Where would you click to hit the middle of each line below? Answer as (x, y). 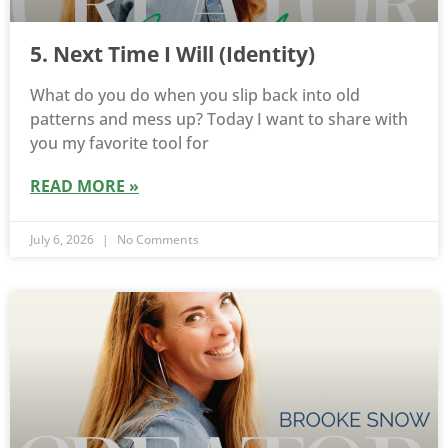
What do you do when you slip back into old (195, 95)
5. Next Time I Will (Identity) (172, 54)
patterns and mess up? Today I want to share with (219, 119)
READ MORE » (84, 186)
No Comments (156, 240)
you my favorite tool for (119, 143)
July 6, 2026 (63, 240)
